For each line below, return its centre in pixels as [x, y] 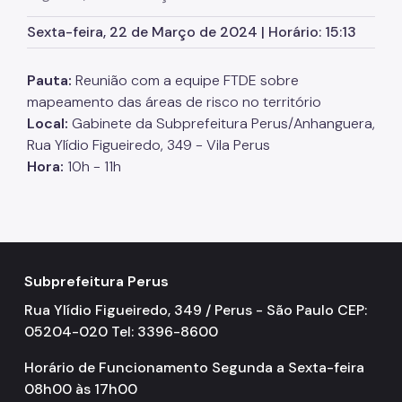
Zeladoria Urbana [92, 54]
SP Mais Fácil [79, 20]
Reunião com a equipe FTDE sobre [185, 80]
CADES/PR [72, 122]
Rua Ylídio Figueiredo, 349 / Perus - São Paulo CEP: [196, 310]
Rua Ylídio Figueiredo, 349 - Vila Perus [149, 144]
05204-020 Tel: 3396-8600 [121, 331]
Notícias [66, 225]
